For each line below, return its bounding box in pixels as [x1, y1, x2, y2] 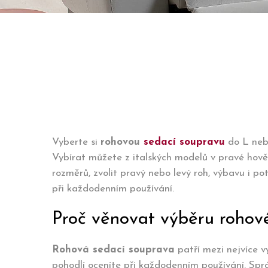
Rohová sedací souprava [52, 245, 175, 255]
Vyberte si [52, 137, 100, 147]
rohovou [100, 137, 144, 147]
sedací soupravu [144, 137, 225, 147]
